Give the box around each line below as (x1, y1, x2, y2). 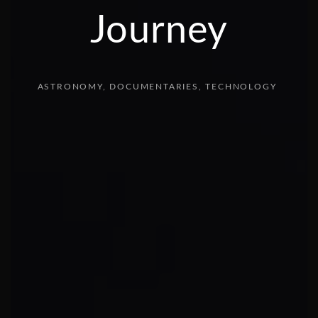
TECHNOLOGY (205, 82, 277, 91)
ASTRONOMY (37, 82, 103, 91)
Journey (89, 11, 229, 50)
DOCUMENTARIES (109, 82, 199, 91)
